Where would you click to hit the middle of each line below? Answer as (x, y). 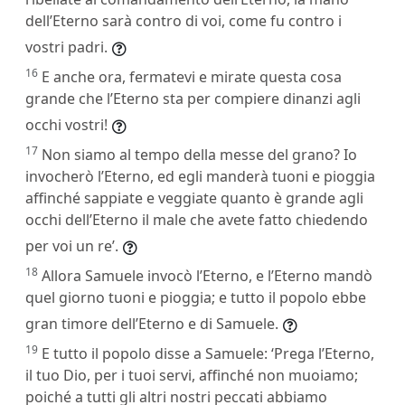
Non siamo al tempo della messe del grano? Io (199, 154)
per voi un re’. (72, 245)
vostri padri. (66, 47)
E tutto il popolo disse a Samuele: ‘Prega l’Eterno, (208, 353)
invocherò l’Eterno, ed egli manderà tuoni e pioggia (200, 176)
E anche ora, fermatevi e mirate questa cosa (192, 76)
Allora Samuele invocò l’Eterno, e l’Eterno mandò (207, 275)
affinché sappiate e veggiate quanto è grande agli (194, 198)
